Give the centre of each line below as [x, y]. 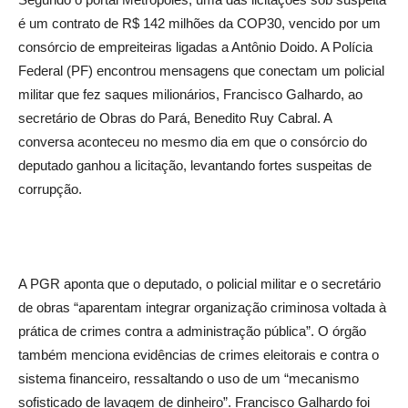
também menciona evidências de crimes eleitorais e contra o [199, 355]
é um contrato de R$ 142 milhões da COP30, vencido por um [199, 24]
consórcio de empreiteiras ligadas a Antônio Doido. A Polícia [195, 47]
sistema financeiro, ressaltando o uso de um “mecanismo [189, 379]
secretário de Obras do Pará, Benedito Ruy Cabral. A [175, 118]
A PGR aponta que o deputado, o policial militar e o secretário [199, 284]
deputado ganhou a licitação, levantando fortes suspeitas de [195, 166]
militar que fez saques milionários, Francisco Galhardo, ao [190, 95]
